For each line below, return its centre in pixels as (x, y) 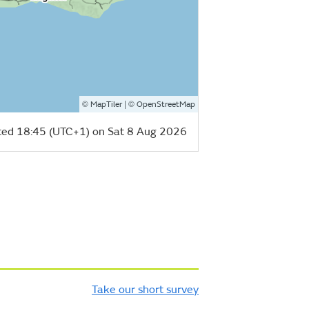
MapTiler (106, 104)
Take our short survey (145, 289)
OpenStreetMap (166, 104)
